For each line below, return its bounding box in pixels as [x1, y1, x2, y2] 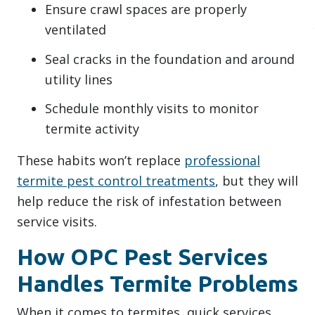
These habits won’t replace [17, 152, 184, 169]
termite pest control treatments [17, 172, 215, 190]
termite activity [45, 120, 139, 138]
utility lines [45, 70, 112, 88]
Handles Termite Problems [17, 271, 298, 297]
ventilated [45, 20, 106, 38]
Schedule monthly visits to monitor [45, 100, 259, 117]
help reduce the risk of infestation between [17, 193, 281, 210]
